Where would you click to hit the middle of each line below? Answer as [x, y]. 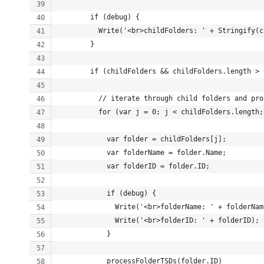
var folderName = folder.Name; [142, 152]
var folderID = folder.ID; [133, 166]
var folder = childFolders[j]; [142, 139]
